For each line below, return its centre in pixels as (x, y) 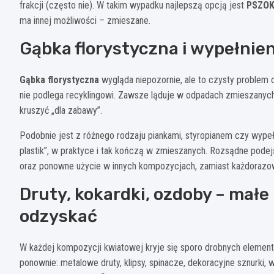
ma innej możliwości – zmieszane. (85, 20)
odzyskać (58, 216)
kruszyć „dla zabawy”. (61, 110)
